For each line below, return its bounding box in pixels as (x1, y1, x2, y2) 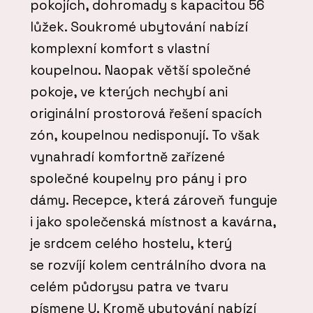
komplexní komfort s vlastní (30, 39, 210, 57)
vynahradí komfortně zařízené (30, 147, 225, 166)
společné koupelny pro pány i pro (30, 169, 247, 187)
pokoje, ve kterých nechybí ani (30, 82, 228, 101)
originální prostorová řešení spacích (30, 104, 262, 122)
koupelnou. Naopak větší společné (30, 61, 251, 79)
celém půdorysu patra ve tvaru (30, 277, 228, 296)
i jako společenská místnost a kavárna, (30, 212, 276, 231)
